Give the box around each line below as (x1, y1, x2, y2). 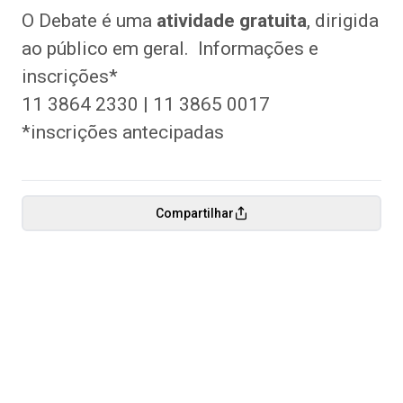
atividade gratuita (157, 10, 307, 31)
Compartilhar (155, 206, 234, 220)
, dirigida (307, 10, 379, 31)
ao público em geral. (22, 38, 189, 59)
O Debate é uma (22, 10, 157, 31)
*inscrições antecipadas (22, 121, 224, 143)
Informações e (198, 38, 318, 59)
